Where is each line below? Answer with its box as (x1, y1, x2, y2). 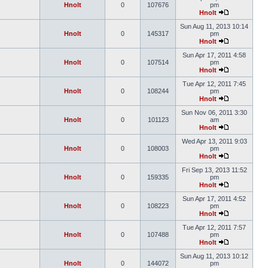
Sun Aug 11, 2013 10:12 (180, 252, 248, 260)
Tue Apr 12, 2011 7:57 (182, 224, 246, 231)
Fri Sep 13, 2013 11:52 (181, 166, 247, 173)
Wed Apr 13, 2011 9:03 (181, 138, 247, 145)
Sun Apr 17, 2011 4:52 (182, 195, 246, 202)
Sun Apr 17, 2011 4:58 (182, 51, 246, 59)
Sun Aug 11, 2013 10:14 (180, 23, 248, 30)
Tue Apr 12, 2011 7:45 (182, 80, 246, 87)
